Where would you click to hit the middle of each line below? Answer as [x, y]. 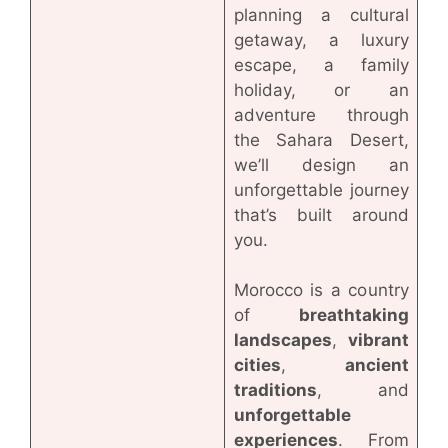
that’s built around [321, 214]
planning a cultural [321, 14]
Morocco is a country [321, 289]
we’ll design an [321, 164]
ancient [376, 364]
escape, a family [321, 64]
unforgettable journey [321, 189]
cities [257, 364]
